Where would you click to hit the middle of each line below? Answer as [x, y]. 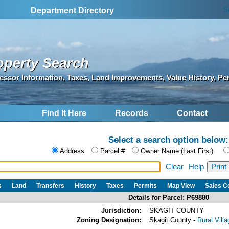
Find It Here [64, 113]
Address [72, 151]
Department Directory [73, 10]
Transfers [50, 185]
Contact [192, 113]
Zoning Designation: [109, 220]
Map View [181, 185]
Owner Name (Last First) [177, 151]
